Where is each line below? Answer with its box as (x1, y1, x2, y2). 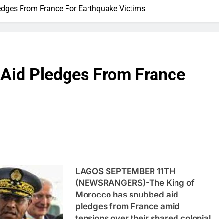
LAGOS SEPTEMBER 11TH (75, 166, 175, 176)
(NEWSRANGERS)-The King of (75, 177, 195, 188)
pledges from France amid (75, 201, 180, 211)
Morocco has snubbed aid (75, 189, 178, 199)
